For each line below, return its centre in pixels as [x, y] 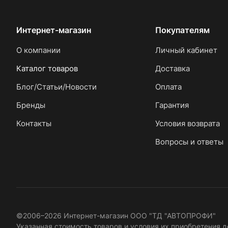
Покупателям [182, 30]
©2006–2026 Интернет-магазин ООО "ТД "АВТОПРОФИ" [116, 216]
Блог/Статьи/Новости [56, 87]
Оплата [168, 87]
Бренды [31, 105]
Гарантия [172, 105]
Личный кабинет [186, 50]
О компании [38, 50]
